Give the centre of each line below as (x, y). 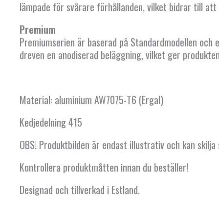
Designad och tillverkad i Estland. (80, 190)
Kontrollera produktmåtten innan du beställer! (104, 167)
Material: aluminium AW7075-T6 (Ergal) (91, 100)
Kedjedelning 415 (51, 122)
